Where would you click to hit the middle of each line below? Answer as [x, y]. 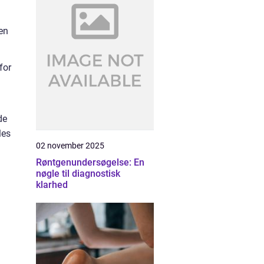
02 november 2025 [70, 146]
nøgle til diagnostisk [78, 174]
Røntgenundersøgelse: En [90, 162]
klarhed [52, 185]
